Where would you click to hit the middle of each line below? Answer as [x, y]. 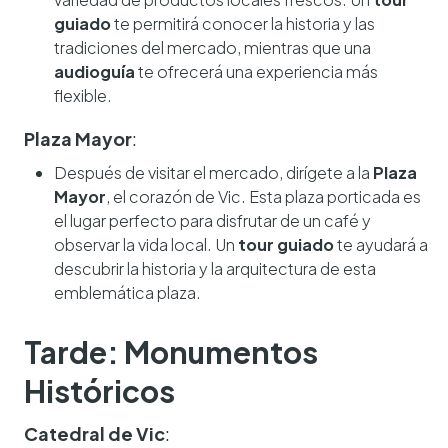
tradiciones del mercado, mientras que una [212, 48]
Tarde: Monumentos [171, 352]
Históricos [99, 391]
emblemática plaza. [127, 293]
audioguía [94, 72]
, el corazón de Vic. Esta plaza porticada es [263, 197]
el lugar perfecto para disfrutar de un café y [212, 221]
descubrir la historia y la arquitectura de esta [215, 269]
